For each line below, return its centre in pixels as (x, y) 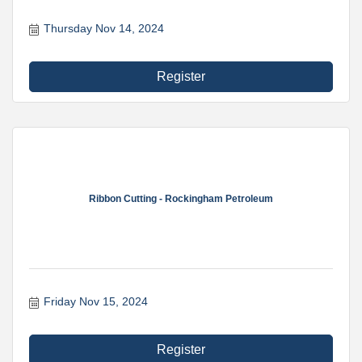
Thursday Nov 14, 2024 (103, 28)
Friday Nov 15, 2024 (95, 301)
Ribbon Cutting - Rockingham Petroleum (181, 199)
